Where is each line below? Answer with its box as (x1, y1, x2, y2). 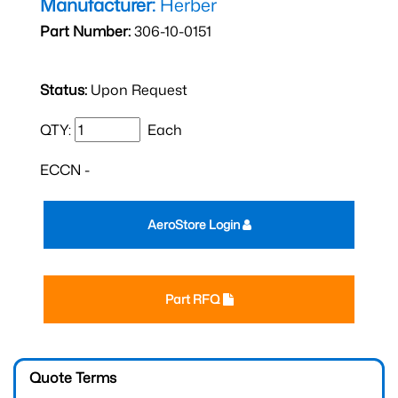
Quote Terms (29, 368, 116, 387)
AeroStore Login (147, 216, 243, 233)
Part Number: (40, 21, 131, 41)
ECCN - (40, 160, 90, 179)
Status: (40, 80, 87, 99)
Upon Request (87, 80, 187, 99)
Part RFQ (164, 291, 223, 307)
